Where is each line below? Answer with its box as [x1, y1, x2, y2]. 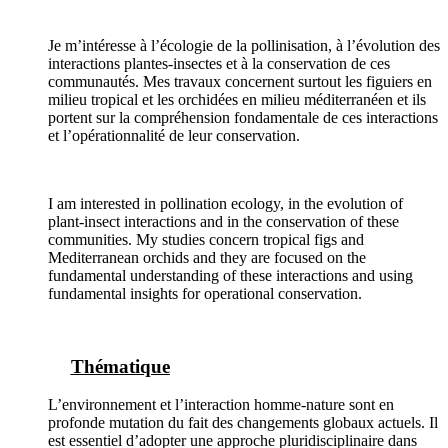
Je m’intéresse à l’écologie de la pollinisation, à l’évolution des [48, 36, 440, 54]
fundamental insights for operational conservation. [48, 284, 362, 302]
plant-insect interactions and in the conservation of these [48, 212, 399, 230]
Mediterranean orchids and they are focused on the [48, 248, 366, 266]
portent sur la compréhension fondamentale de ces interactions [48, 108, 438, 126]
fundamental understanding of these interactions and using [48, 266, 413, 284]
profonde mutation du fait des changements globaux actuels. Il [48, 414, 438, 432]
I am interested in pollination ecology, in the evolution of [48, 194, 403, 212]
